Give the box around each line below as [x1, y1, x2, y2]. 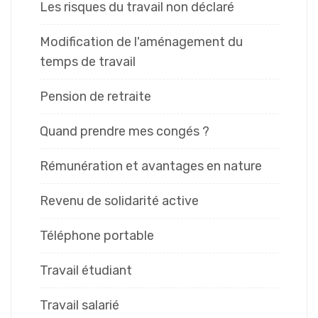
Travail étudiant [40, 263, 132, 279]
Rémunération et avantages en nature [40, 158, 262, 175]
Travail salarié [40, 297, 119, 314]
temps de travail [40, 54, 136, 70]
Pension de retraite [40, 89, 151, 105]
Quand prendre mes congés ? [40, 124, 209, 140]
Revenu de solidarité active [40, 193, 199, 209]
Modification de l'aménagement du [40, 34, 243, 50]
